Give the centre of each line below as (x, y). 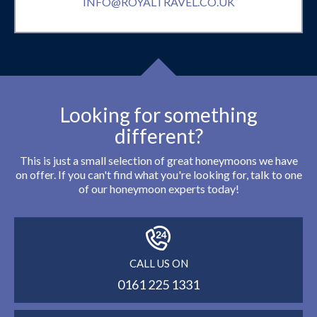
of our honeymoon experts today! (158, 189)
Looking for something (158, 115)
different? (158, 136)
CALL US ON (158, 264)
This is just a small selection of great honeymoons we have (158, 161)
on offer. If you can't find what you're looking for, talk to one (158, 175)
